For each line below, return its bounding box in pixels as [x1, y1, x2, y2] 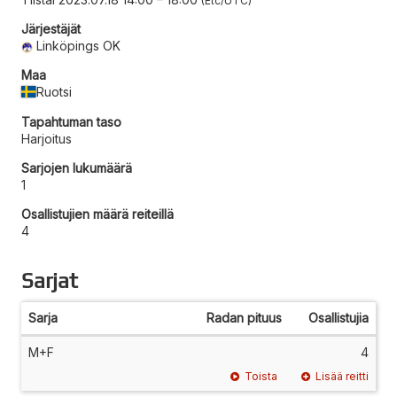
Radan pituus [206, 309, 282, 325]
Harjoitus [21, 130, 72, 146]
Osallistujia [308, 309, 369, 325]
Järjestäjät [21, 20, 81, 36]
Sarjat [21, 268, 78, 292]
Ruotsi [36, 83, 73, 99]
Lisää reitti [315, 369, 369, 383]
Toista [245, 369, 281, 383]
